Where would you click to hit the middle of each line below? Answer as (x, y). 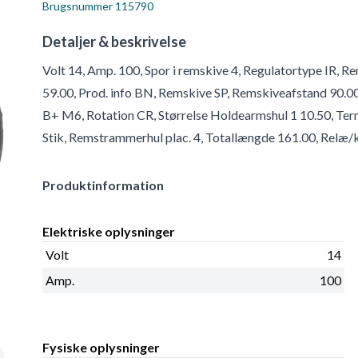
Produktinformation (103, 185)
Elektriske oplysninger (109, 232)
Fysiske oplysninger (101, 348)
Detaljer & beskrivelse (115, 42)
